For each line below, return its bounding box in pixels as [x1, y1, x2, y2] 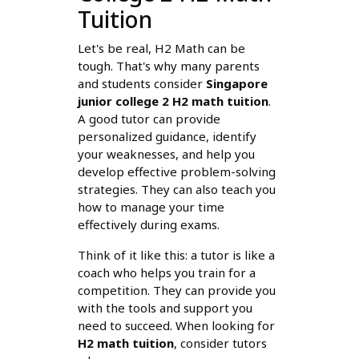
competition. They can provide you [77, 281, 276, 298]
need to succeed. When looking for [77, 317, 275, 333]
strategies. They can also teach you [77, 180, 276, 197]
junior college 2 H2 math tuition [77, 92, 268, 109]
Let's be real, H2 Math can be [77, 39, 245, 56]
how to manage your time [77, 198, 224, 215]
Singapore [205, 75, 268, 91]
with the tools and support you [77, 299, 252, 316]
